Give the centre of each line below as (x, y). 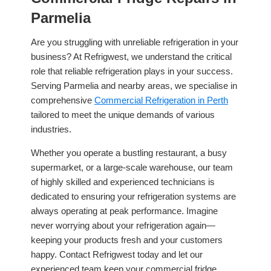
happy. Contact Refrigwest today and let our (117, 255)
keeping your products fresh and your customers (127, 240)
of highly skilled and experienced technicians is (123, 182)
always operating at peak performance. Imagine (124, 211)
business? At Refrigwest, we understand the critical (131, 56)
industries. (51, 129)
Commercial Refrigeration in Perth (161, 100)
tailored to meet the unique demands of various (123, 114)
